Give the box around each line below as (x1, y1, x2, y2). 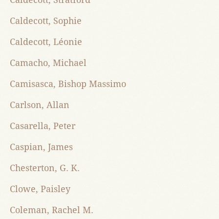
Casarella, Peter (10, 121, 75, 131)
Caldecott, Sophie (10, 16, 82, 26)
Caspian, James (10, 142, 73, 153)
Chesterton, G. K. (10, 163, 80, 174)
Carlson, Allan (10, 100, 69, 110)
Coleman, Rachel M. (10, 205, 93, 216)
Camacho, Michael (10, 58, 87, 68)
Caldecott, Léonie (10, 37, 82, 47)
